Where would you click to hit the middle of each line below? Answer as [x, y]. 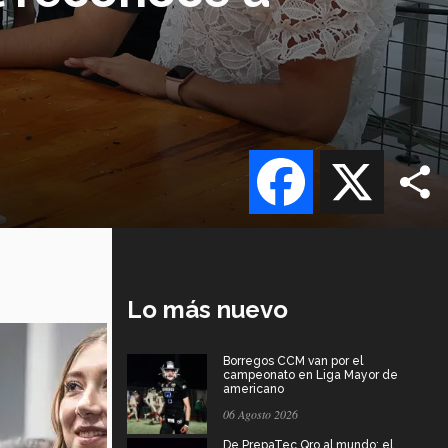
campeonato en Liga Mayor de [310, 374]
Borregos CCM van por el [293, 360]
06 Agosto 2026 [260, 413]
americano [253, 388]
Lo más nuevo [207, 309]
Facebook [350, 163]
